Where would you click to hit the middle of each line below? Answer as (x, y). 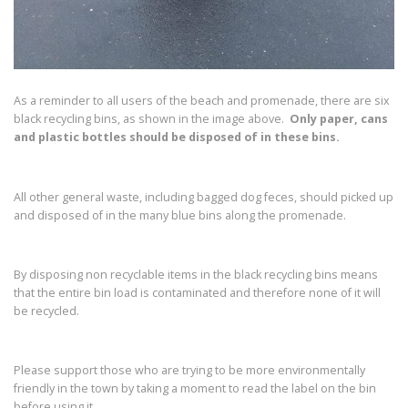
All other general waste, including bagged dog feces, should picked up (204, 197)
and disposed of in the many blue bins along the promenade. (180, 215)
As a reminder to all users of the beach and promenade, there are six (202, 101)
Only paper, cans (339, 119)
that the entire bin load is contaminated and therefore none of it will (197, 292)
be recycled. (46, 311)
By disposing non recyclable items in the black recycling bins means (196, 274)
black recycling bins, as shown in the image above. (152, 119)
